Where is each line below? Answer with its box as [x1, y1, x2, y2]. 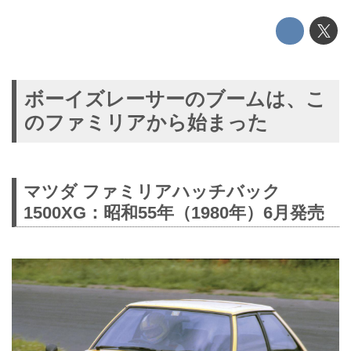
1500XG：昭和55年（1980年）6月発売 [23, 203, 324, 223]
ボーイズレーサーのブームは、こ [24, 88, 326, 110]
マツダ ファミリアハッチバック [23, 182, 280, 202]
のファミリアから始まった [24, 111, 268, 133]
